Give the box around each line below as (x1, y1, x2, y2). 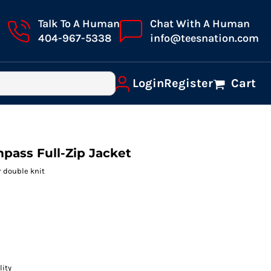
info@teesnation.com (150, 31, 259, 45)
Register (164, 76, 213, 90)
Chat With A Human (150, 17, 250, 30)
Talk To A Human (38, 17, 120, 30)
